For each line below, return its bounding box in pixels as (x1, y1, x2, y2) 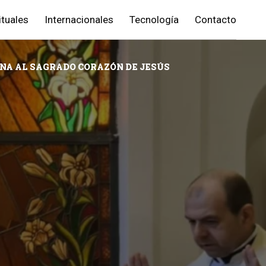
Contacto (195, 14, 236, 26)
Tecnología (129, 14, 179, 26)
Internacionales (45, 14, 113, 26)
